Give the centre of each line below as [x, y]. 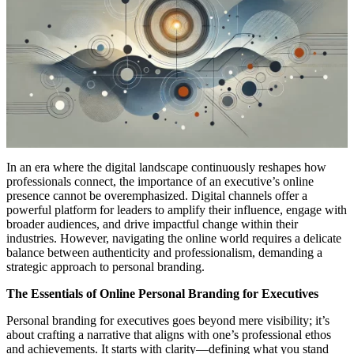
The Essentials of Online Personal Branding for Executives [162, 293]
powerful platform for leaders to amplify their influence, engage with [177, 209]
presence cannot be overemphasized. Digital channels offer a [157, 195]
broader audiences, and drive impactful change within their [152, 224]
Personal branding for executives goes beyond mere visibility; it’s [168, 320]
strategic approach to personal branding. [105, 266]
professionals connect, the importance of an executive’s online [160, 181]
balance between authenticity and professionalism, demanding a [164, 252]
